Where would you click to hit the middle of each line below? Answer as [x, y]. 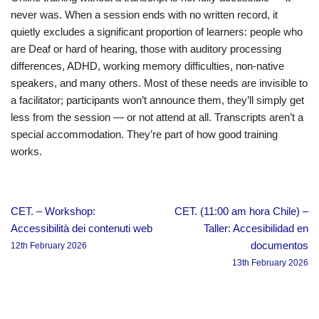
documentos [279, 245]
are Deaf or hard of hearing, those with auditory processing [146, 48]
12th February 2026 [49, 245]
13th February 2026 [270, 262]
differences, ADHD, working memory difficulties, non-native [147, 66]
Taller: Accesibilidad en [256, 228]
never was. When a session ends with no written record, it [144, 14]
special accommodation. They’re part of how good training [144, 134]
